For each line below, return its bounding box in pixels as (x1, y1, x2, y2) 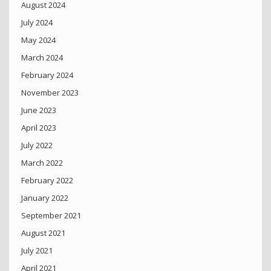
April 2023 (21, 122, 56, 134)
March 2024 (21, 52, 63, 64)
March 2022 (21, 157, 63, 169)
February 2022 (21, 175, 73, 186)
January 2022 (21, 192, 68, 204)
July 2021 (21, 245, 53, 256)
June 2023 (21, 105, 56, 116)
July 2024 (21, 17, 53, 28)
